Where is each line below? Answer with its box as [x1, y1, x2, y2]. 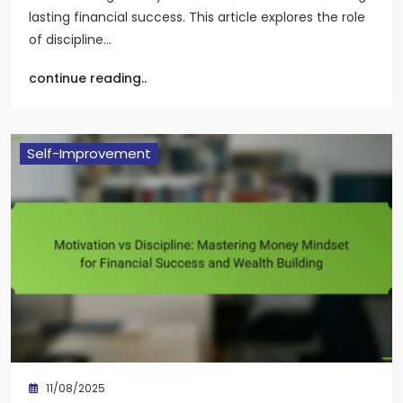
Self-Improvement [27, 143, 151, 163]
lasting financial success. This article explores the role [29, 7, 365, 26]
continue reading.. [29, 68, 147, 87]
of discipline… [29, 30, 112, 49]
